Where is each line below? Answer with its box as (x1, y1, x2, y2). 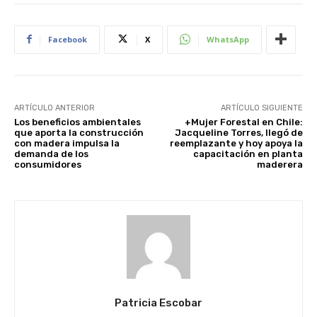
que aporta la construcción (14, 127, 144, 138)
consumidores (14, 158, 81, 170)
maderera (256, 158, 303, 170)
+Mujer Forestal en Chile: (184, 116, 303, 127)
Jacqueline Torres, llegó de (174, 127, 303, 138)
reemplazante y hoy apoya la (169, 137, 303, 149)
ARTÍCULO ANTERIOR (14, 103, 95, 113)
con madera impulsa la (14, 137, 120, 149)
